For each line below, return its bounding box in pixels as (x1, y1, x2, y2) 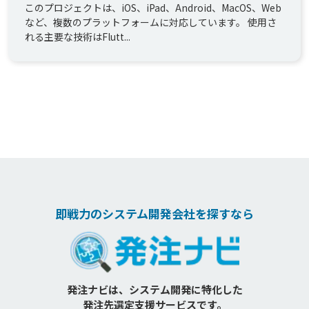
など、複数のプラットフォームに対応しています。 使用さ (25, 15, 277, 29)
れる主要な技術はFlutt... (25, 30, 130, 43)
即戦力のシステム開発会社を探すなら (55, 205, 254, 222)
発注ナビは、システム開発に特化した (66, 282, 243, 297)
